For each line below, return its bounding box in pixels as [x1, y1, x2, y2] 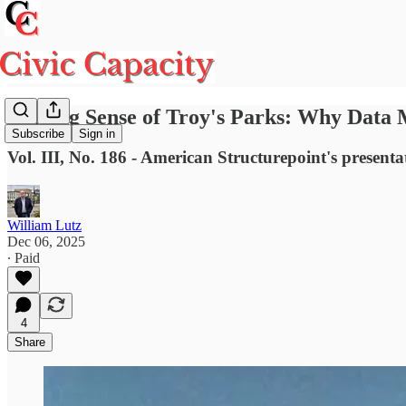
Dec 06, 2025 [7, 233, 85, 249]
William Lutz [7, 217, 82, 233]
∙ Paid [7, 249, 40, 266]
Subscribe [12, 127, 64, 141]
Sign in [79, 127, 115, 141]
